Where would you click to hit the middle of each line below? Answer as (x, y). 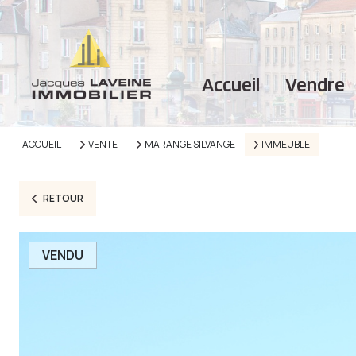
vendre (320, 84)
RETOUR (63, 198)
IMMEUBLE (286, 144)
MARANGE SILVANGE (190, 144)
